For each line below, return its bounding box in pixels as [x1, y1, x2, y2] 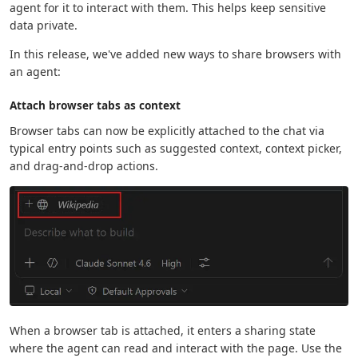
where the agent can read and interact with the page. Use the [10, 340, 342, 356]
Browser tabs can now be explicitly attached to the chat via [10, 123, 324, 138]
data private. [10, 18, 78, 33]
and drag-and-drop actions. [10, 158, 158, 173]
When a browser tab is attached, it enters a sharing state [10, 323, 316, 339]
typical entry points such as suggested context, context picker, [10, 141, 342, 156]
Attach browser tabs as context [10, 97, 181, 113]
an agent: [10, 64, 61, 79]
